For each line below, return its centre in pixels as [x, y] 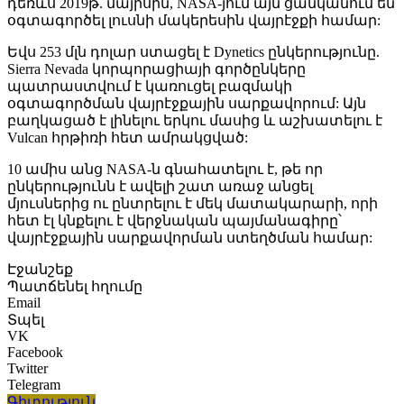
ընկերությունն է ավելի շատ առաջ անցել [160, 187]
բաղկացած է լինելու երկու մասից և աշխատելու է [195, 121]
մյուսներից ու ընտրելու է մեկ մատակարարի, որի [193, 204]
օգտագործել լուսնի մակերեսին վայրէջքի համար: [194, 21]
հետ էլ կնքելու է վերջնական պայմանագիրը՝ [174, 221]
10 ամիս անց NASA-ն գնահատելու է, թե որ [165, 170]
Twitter [28, 369]
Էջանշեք [40, 270]
